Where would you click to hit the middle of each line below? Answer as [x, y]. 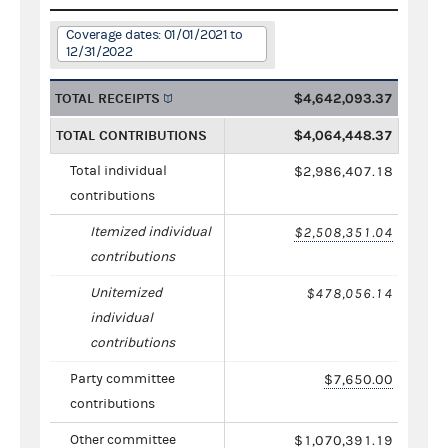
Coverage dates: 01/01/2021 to [154, 34]
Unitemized [126, 292]
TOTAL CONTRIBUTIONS [131, 135]
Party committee [122, 378]
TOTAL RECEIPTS [107, 98]
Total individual [118, 170]
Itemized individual [150, 231]
